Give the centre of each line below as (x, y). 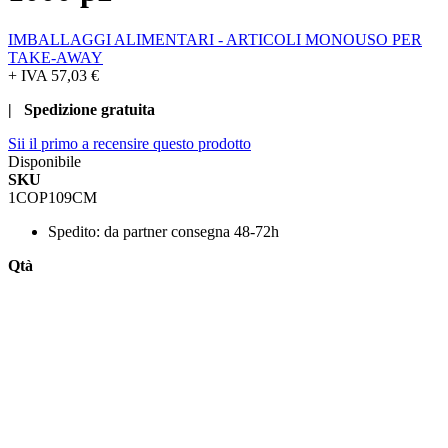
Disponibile (44, 161)
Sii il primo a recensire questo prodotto (129, 143)
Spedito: (74, 231)
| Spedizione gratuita (81, 109)
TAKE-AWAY (55, 57)
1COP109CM (52, 197)
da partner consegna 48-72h (191, 231)
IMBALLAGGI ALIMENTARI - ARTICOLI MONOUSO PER (215, 39)
